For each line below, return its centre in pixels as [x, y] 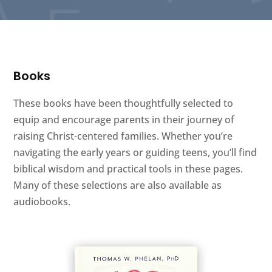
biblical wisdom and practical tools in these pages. [128, 169]
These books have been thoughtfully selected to [124, 104]
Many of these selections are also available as [118, 185]
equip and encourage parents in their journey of [124, 120]
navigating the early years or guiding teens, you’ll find [135, 153]
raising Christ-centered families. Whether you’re [123, 136]
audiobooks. [42, 202]
